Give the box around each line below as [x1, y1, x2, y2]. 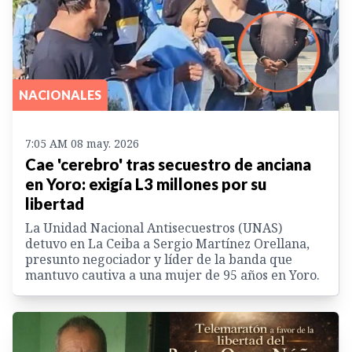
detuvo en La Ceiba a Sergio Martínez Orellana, [25, 235, 310, 253]
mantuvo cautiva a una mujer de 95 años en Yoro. [25, 266, 320, 284]
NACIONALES [19, 87, 101, 103]
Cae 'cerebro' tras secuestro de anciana [25, 155, 311, 174]
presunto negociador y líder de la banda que [25, 251, 292, 269]
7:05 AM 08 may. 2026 [25, 136, 139, 152]
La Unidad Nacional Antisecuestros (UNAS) [25, 219, 282, 237]
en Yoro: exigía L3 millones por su [25, 174, 266, 194]
